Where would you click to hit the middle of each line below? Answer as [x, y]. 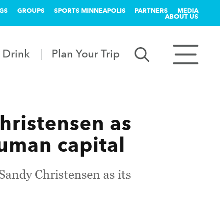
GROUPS [31, 10]
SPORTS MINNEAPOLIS [90, 10]
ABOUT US [182, 16]
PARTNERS [151, 10]
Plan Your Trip [86, 53]
